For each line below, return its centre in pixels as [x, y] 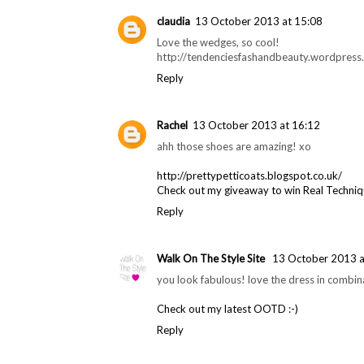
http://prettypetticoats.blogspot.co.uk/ [249, 175]
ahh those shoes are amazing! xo [234, 146]
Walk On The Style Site [212, 259]
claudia [173, 21]
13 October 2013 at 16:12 [256, 125]
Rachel [172, 125]
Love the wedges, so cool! [218, 42]
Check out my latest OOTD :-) [227, 309]
